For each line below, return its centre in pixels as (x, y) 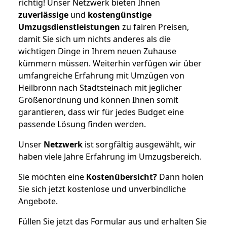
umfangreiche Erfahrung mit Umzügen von (101, 75)
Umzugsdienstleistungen (69, 27)
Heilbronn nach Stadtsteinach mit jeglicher (100, 87)
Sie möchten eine (52, 177)
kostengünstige (120, 14)
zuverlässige (43, 14)
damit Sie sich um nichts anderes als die (94, 39)
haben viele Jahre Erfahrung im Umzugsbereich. (110, 156)
